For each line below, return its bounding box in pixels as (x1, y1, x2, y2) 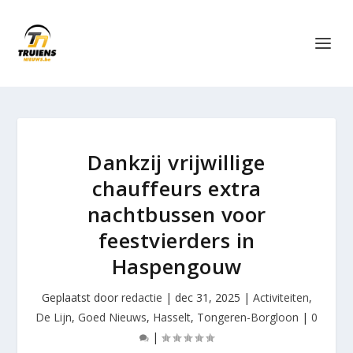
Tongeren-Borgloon (197, 310, 299, 325)
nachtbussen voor (87, 200, 266, 229)
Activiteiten (252, 290, 309, 305)
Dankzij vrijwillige (87, 148, 266, 176)
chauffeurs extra (91, 174, 262, 203)
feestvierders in (98, 226, 255, 255)
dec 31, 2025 (174, 290, 240, 305)
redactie (121, 290, 162, 305)
